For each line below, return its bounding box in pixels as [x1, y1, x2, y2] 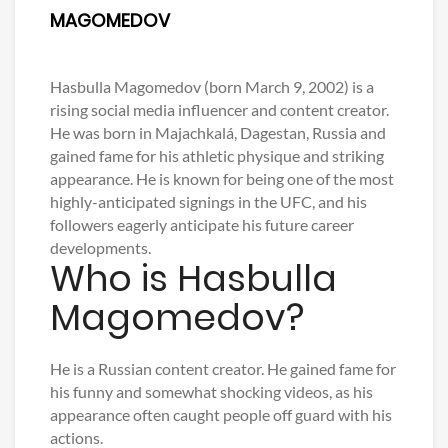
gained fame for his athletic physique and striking [50, 146, 384, 166]
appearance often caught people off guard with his [50, 405, 392, 425]
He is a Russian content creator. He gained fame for [50, 359, 396, 379]
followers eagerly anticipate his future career [50, 215, 354, 235]
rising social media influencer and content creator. [50, 100, 389, 120]
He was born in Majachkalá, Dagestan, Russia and [50, 123, 386, 143]
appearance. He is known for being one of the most [50, 169, 394, 189]
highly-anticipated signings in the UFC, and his [50, 192, 367, 212]
